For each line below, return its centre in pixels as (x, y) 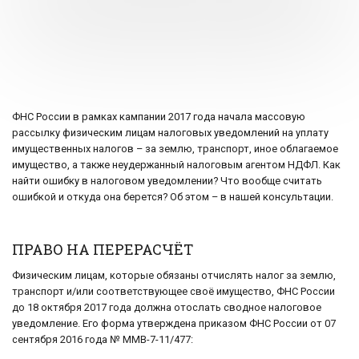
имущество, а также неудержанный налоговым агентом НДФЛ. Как (176, 165)
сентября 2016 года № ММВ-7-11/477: (103, 340)
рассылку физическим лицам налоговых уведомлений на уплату (170, 133)
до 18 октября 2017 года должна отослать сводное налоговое (167, 308)
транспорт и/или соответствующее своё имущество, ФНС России (173, 292)
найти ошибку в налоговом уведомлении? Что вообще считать (167, 181)
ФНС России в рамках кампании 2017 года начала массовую (159, 117)
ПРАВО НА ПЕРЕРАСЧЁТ (103, 250)
